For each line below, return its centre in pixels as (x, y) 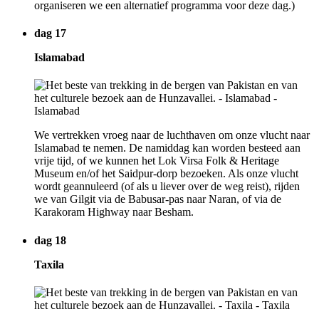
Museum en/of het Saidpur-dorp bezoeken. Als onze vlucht (166, 174)
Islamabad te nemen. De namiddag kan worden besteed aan (167, 148)
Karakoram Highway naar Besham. (114, 212)
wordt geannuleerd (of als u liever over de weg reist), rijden (167, 187)
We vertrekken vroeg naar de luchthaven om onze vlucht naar (172, 135)
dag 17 (50, 33)
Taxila (49, 264)
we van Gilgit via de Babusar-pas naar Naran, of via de (158, 199)
